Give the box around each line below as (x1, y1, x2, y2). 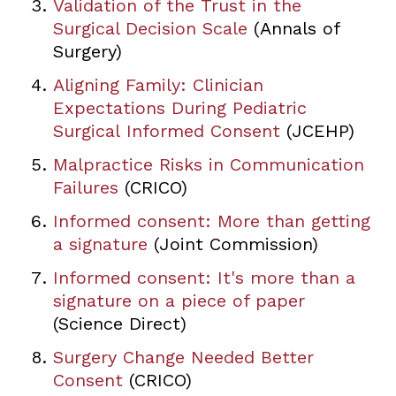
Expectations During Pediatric (52, 96, 307, 118)
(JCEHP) (279, 119, 354, 141)
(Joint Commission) (147, 232, 318, 255)
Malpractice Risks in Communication (52, 153, 364, 175)
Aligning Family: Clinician (52, 73, 263, 95)
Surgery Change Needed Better (52, 346, 314, 368)
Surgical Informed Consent (52, 119, 280, 141)
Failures (52, 176, 118, 198)
